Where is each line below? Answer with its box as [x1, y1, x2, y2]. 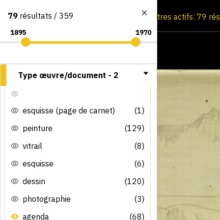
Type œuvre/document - [18, 70, 113, 80]
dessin [23, 176, 45, 186]
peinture [23, 123, 53, 133]
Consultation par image [56, 12, 139, 22]
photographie [23, 193, 71, 204]
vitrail [23, 140, 42, 151]
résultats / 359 [18, 11, 74, 21]
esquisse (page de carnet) [23, 105, 115, 115]
